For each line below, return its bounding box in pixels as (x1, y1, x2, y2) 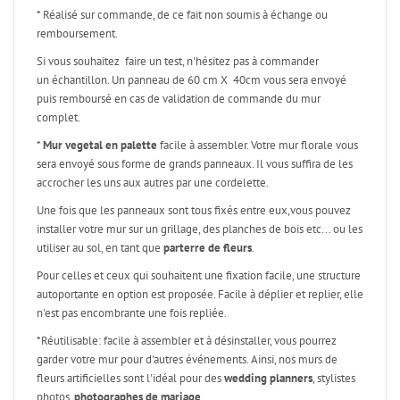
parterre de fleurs (163, 240, 252, 255)
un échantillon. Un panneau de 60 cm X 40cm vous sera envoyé (37, 72, 346, 87)
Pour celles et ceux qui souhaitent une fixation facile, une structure (37, 268, 361, 283)
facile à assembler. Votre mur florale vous (157, 137, 358, 153)
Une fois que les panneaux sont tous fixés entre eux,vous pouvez (37, 203, 351, 218)
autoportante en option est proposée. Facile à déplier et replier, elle (37, 287, 363, 302)
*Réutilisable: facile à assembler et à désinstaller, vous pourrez (37, 333, 337, 348)
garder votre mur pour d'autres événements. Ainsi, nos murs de (37, 352, 337, 367)
